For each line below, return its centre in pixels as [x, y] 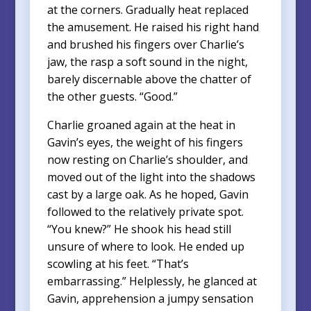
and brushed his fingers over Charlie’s [145, 44]
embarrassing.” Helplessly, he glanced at [152, 281]
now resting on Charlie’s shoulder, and [147, 159]
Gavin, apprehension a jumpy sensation [150, 298]
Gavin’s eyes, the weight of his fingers [145, 142]
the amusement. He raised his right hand [153, 27]
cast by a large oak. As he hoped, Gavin [148, 194]
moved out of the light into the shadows [151, 177]
